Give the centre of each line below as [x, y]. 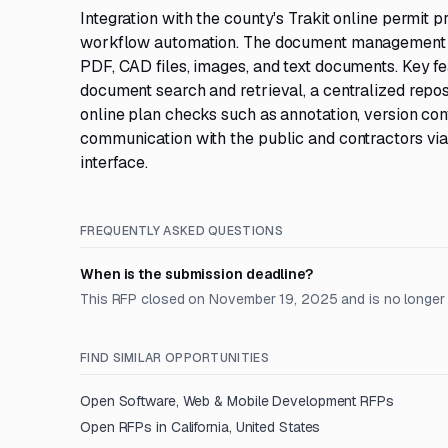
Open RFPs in [125, 427]
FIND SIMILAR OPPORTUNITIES [174, 358]
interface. [114, 162]
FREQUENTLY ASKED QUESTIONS [181, 231]
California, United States [245, 427]
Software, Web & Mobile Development [237, 401]
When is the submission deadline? [196, 274]
